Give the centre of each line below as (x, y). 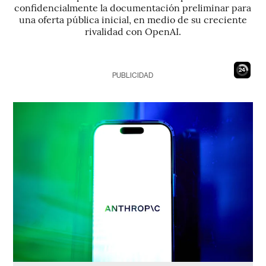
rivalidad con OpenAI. (133, 31)
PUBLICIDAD (133, 75)
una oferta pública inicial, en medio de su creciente (133, 19)
